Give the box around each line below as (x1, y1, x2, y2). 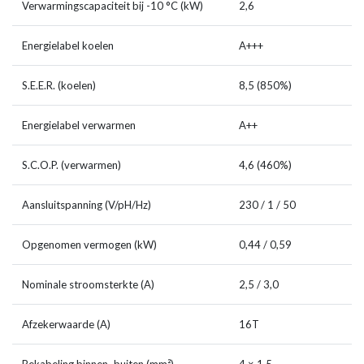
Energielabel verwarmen (22, 119, 136, 132)
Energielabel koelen (22, 39, 114, 53)
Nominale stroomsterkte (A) (22, 278, 154, 292)
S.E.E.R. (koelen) (22, 79, 96, 93)
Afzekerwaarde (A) (22, 318, 110, 331)
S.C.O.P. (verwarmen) (22, 158, 121, 172)
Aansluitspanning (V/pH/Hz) (22, 198, 151, 212)
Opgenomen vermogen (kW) (22, 238, 157, 252)
